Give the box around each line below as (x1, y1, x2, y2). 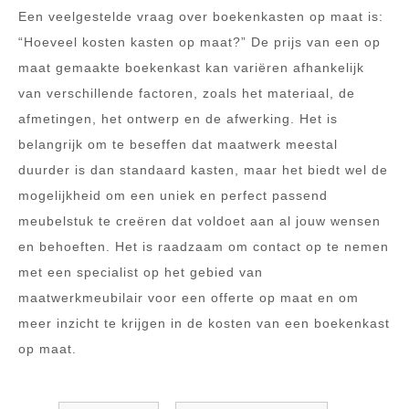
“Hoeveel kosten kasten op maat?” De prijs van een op (18, 34, 381, 49)
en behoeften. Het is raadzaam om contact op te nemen (18, 238, 389, 254)
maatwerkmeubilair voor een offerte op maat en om (18, 289, 359, 305)
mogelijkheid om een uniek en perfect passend (18, 187, 328, 203)
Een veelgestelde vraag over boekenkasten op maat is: (18, 8, 383, 24)
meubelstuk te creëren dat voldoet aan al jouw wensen (18, 213, 381, 228)
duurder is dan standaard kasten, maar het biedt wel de (18, 162, 388, 177)
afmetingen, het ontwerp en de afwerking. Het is (18, 110, 338, 126)
